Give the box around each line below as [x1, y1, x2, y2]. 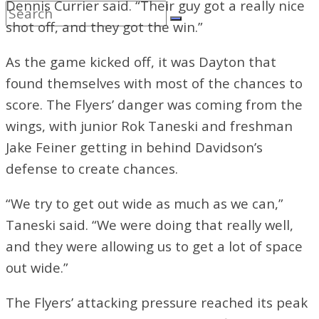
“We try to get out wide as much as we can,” [6, 194, 283, 212]
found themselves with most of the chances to [6, 73, 303, 92]
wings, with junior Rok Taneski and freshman [6, 116, 293, 135]
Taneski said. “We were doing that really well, [6, 215, 293, 234]
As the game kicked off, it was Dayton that [6, 52, 276, 70]
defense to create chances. [6, 159, 178, 177]
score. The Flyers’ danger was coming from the [6, 95, 303, 113]
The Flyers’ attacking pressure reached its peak [6, 293, 308, 311]
